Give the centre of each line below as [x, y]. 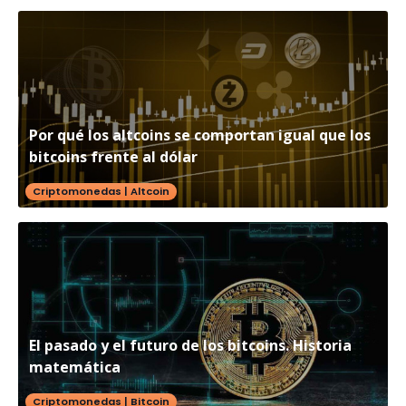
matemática [75, 367]
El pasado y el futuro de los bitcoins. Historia [190, 346]
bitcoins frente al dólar [113, 156]
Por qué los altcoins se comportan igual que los [200, 135]
